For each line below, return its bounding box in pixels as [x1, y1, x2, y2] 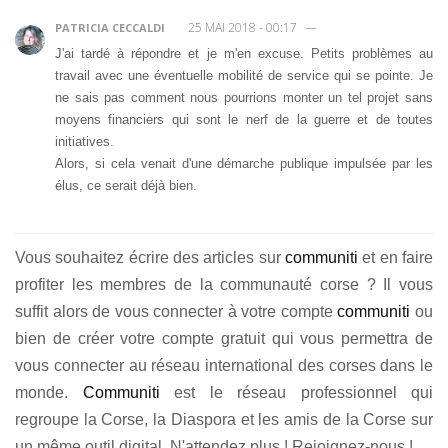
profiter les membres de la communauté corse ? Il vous [15, 275, 433, 293]
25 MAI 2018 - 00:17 [185, 18, 300, 36]
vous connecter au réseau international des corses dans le [15, 356, 433, 374]
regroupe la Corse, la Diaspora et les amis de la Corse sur [15, 410, 433, 428]
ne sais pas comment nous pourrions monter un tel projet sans [55, 89, 433, 105]
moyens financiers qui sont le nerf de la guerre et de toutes [55, 111, 433, 127]
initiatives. [55, 133, 114, 149]
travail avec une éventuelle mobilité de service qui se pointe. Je [55, 67, 433, 83]
